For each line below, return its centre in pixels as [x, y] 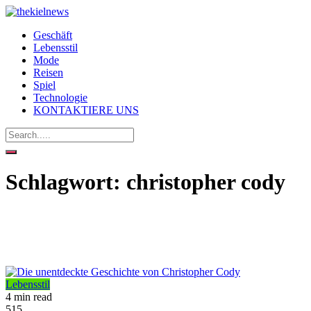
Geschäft [53, 35]
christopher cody [206, 182]
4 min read [29, 296]
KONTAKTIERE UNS [86, 110]
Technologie [60, 98]
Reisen [48, 73]
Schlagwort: [66, 182]
